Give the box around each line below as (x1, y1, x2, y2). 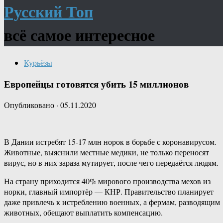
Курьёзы (24, 57, 52, 68)
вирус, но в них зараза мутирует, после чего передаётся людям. (4, 157, 219, 168)
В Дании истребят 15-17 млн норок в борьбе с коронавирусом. (4, 136, 217, 147)
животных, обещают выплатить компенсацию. (4, 207, 163, 218)
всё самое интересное (4, 23, 155, 47)
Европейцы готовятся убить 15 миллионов (4, 77, 189, 91)
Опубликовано (4, 100, 56, 111)
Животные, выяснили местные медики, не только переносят (4, 147, 209, 158)
